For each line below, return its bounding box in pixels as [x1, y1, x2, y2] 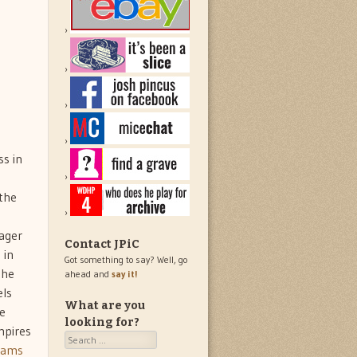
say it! [112, 268, 137, 280]
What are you [65, 299, 145, 313]
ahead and [65, 268, 112, 280]
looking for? [65, 316, 139, 330]
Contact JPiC [65, 237, 139, 252]
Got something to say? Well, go [65, 253, 187, 266]
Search [65, 331, 93, 344]
